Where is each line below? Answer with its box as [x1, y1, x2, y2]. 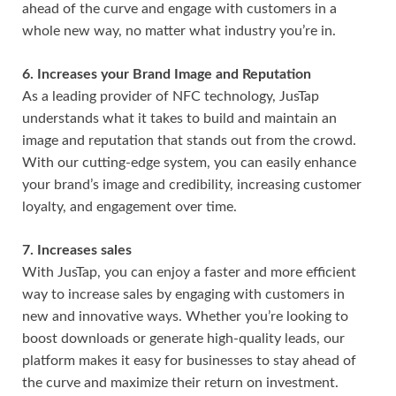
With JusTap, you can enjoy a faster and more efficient [22, 264, 356, 279]
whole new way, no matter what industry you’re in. [22, 23, 336, 38]
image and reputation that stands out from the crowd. [22, 133, 356, 148]
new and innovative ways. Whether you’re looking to [22, 308, 348, 324]
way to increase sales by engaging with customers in [22, 286, 345, 301]
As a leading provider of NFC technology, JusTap [22, 88, 319, 103]
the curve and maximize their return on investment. [22, 375, 339, 390]
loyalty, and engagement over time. [22, 199, 237, 214]
